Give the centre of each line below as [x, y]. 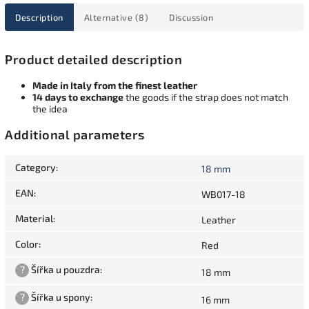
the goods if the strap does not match [206, 97]
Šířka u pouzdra [64, 270]
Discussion [191, 17]
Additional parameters [75, 135]
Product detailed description [93, 59]
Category [36, 168]
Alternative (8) [116, 17]
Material [34, 219]
